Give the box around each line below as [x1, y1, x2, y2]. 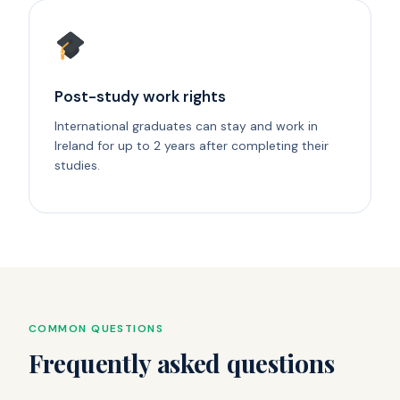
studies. [54, 156, 100, 173]
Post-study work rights [54, 86, 226, 106]
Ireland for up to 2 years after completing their [54, 137, 329, 154]
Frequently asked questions [29, 346, 335, 379]
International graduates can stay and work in [54, 117, 318, 134]
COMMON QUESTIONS [29, 321, 164, 336]
